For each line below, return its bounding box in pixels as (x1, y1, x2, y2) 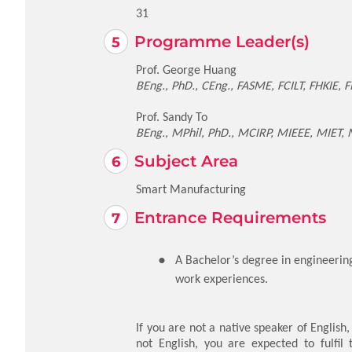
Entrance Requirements (134, 208, 326, 227)
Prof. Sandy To (136, 109, 207, 124)
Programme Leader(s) (134, 32, 310, 51)
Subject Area (134, 152, 238, 170)
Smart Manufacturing (136, 181, 246, 196)
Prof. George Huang (136, 62, 236, 77)
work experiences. (175, 271, 268, 286)
